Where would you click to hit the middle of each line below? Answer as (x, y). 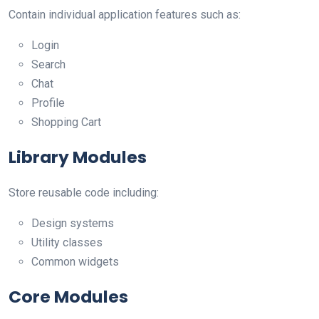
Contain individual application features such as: (125, 14)
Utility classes (67, 242)
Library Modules (78, 157)
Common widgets (75, 261)
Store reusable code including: (84, 192)
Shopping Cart (66, 122)
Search (48, 64)
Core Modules (68, 296)
